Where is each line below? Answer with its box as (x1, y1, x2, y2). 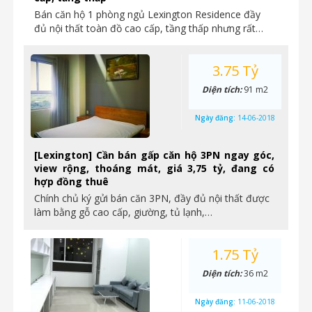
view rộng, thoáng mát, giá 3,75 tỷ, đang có (34, 162, 274, 175)
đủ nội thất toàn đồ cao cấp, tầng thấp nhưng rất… (34, 22, 263, 35)
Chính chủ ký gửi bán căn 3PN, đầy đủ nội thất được (34, 192, 270, 205)
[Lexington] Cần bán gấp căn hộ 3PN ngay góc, (34, 148, 274, 162)
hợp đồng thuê (34, 175, 109, 188)
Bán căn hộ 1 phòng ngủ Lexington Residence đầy (34, 8, 260, 21)
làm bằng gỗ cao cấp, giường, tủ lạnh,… (34, 205, 212, 219)
